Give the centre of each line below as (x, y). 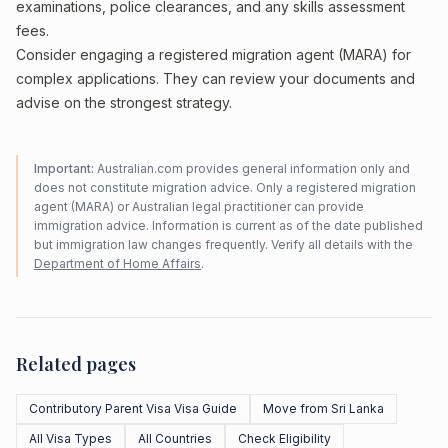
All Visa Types (70, 438)
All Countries (175, 438)
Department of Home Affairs (117, 263)
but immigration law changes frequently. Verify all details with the (223, 244)
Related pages (76, 364)
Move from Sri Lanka (323, 408)
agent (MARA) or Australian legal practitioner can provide (199, 206)
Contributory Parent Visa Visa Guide (133, 408)
